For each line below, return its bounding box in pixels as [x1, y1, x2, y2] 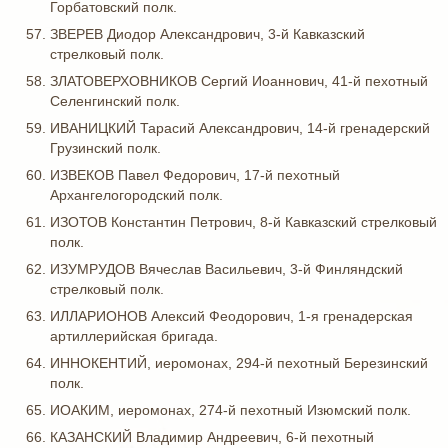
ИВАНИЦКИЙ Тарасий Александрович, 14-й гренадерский [50, 120, 430, 136]
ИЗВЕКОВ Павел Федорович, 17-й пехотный [50, 167, 340, 183]
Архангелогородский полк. [50, 187, 223, 203]
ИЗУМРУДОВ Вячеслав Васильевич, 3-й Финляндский [50, 261, 403, 277]
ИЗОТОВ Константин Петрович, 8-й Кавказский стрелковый [50, 214, 437, 230]
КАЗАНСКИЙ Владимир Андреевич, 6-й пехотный [50, 429, 374, 445]
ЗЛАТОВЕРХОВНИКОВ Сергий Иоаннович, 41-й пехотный [50, 73, 428, 89]
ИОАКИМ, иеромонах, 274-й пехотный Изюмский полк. [50, 402, 411, 418]
